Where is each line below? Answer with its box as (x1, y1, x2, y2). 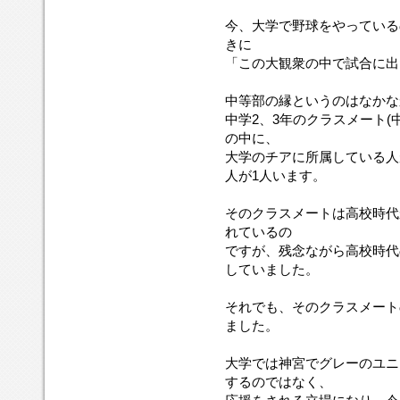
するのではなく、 (225, 373, 332, 389)
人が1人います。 (225, 167, 326, 183)
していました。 (225, 261, 319, 277)
